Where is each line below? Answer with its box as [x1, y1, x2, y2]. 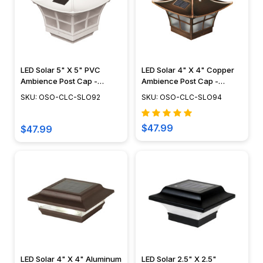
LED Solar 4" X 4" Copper [141, 65, 234, 75]
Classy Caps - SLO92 [21, 87, 97, 97]
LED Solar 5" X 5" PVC [21, 65, 100, 75]
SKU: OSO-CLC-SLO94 [141, 93, 222, 102]
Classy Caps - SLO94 [141, 87, 219, 97]
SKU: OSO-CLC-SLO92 [21, 93, 100, 102]
